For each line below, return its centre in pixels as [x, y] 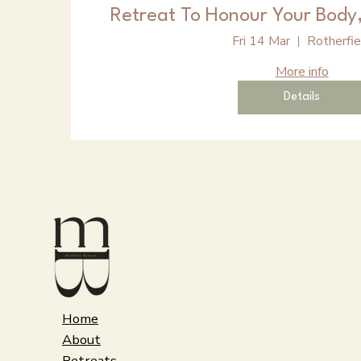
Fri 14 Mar [261, 41]
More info [302, 72]
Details [302, 98]
